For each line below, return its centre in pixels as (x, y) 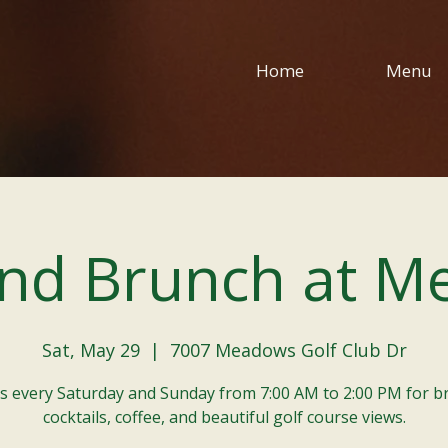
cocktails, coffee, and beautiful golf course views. (224, 417)
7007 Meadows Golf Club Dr (288, 350)
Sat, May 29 (90, 350)
